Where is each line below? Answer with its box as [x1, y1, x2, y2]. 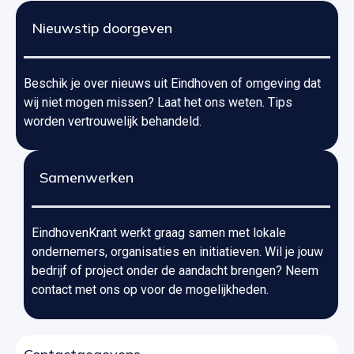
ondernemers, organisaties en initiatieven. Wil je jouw [32, 244, 323, 260]
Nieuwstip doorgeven [32, 18, 172, 37]
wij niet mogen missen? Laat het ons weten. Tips [24, 94, 292, 110]
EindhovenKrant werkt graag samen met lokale [32, 225, 286, 241]
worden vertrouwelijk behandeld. [24, 113, 201, 129]
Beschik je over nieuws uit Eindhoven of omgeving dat [24, 75, 321, 91]
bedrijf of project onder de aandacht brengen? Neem [32, 263, 318, 279]
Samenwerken [40, 168, 134, 187]
